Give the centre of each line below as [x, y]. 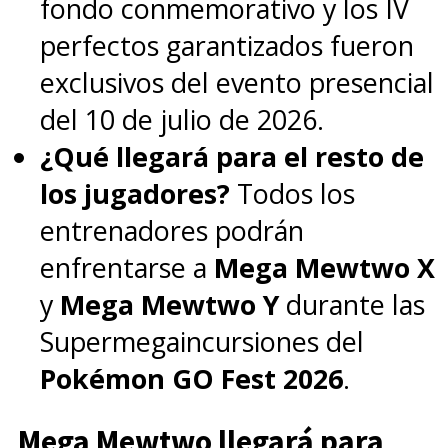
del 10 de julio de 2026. [182, 120]
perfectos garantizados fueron [227, 46]
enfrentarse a [127, 268]
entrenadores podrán [172, 231]
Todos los [292, 194]
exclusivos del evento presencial [237, 83]
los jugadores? [135, 194]
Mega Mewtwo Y [169, 305]
